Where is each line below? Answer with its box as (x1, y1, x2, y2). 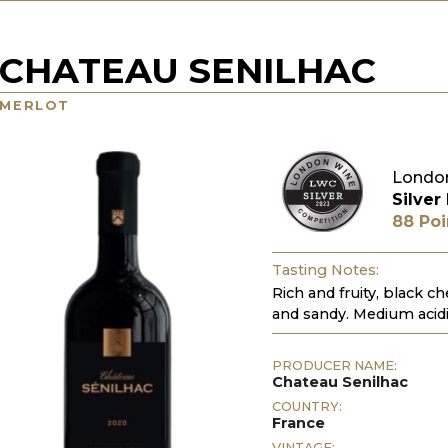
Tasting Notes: (272, 261, 380, 280)
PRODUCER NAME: (272, 357, 398, 373)
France (272, 413, 326, 432)
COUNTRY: (272, 398, 343, 414)
